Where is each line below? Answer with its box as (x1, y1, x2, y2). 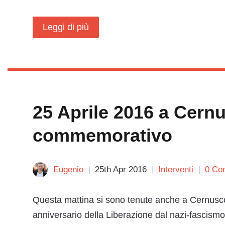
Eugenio (53, 165, 83, 174)
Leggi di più (43, 22, 89, 32)
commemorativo (33, 125, 172, 146)
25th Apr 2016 (95, 165, 147, 174)
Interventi (158, 165, 193, 174)
